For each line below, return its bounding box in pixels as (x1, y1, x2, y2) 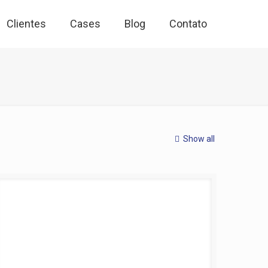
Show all (182, 134, 215, 144)
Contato (169, 17, 207, 30)
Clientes (7, 17, 46, 30)
